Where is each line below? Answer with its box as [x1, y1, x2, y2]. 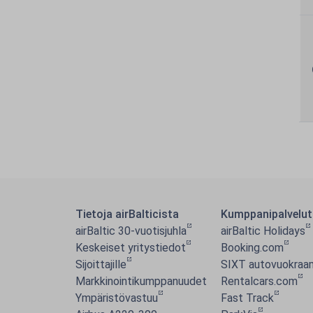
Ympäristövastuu [75, 291, 158, 305]
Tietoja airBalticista [75, 208, 179, 221]
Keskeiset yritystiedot [75, 241, 186, 254]
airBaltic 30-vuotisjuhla [75, 224, 187, 238]
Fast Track [221, 291, 274, 305]
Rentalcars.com [221, 275, 298, 288]
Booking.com [221, 241, 284, 254]
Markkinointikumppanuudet [75, 275, 207, 288]
